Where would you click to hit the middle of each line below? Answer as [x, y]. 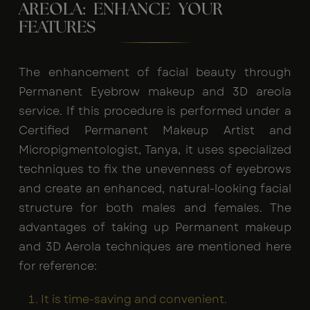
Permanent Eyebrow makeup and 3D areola [155, 92]
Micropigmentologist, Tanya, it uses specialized [155, 150]
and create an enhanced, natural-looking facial [155, 189]
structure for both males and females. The [155, 208]
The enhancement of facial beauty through [155, 73]
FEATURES [57, 28]
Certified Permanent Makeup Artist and [155, 131]
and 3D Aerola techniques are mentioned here [155, 247]
